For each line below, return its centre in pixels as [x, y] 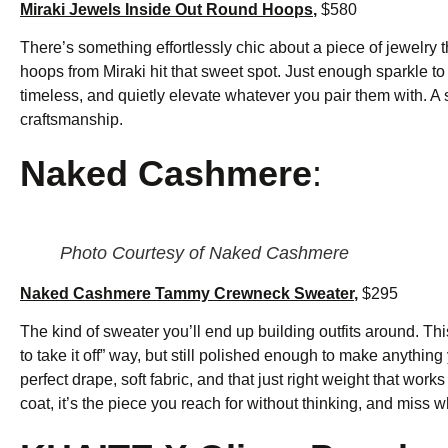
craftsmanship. [71, 120]
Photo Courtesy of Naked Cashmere [204, 252]
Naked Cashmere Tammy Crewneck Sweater [187, 293]
